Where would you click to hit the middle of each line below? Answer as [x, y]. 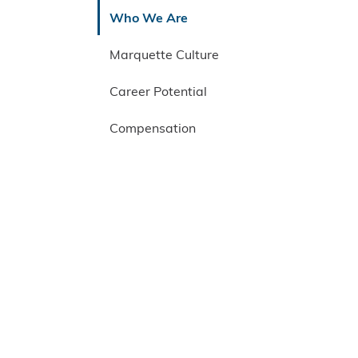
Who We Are [149, 18]
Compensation [153, 128]
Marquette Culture [164, 54]
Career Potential [158, 91]
